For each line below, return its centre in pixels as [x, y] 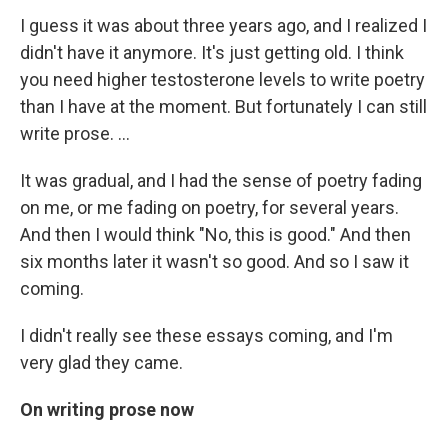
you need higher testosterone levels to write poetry [222, 79]
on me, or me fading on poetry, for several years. [209, 207]
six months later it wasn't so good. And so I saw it [214, 261]
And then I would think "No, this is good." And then [215, 234]
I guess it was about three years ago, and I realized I [223, 25]
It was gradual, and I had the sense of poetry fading [221, 180]
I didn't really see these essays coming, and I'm [206, 335]
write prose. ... [75, 133]
